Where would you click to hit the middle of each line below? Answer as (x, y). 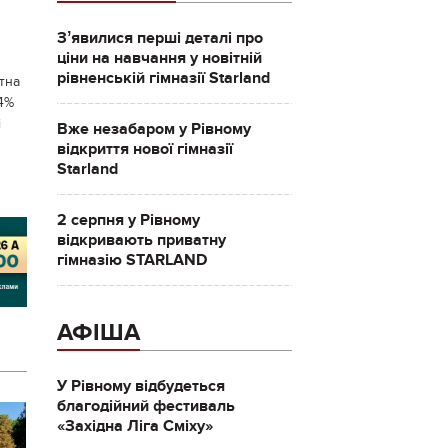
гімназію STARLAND (131, 260)
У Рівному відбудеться (140, 386)
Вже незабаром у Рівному (153, 129)
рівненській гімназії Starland (163, 78)
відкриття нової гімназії (144, 149)
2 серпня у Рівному (128, 220)
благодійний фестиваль (145, 406)
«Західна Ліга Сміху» (134, 426)
